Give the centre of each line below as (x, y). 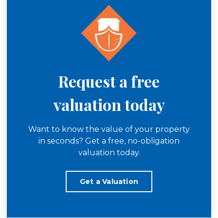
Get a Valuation (109, 182)
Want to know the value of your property (109, 129)
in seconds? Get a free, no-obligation (109, 141)
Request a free (109, 81)
